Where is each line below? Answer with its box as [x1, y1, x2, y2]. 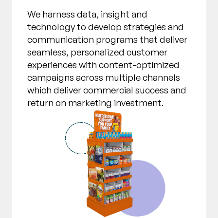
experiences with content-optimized [27, 59, 180, 71]
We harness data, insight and [27, 8, 147, 20]
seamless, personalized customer [27, 46, 167, 58]
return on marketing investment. [27, 97, 163, 109]
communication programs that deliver [27, 34, 187, 46]
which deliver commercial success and [27, 84, 186, 96]
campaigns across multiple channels [27, 72, 180, 84]
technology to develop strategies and [27, 21, 184, 33]
